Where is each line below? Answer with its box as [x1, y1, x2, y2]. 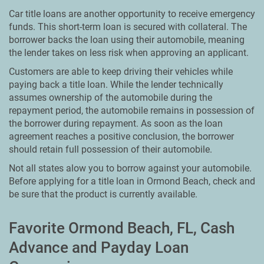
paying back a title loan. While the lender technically [9, 79, 223, 90]
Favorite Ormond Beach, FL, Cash [9, 219, 235, 237]
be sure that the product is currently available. [9, 189, 197, 200]
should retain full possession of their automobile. [9, 144, 212, 155]
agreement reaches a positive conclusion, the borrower [9, 131, 234, 142]
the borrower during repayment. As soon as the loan [9, 118, 223, 129]
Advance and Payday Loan [9, 239, 189, 256]
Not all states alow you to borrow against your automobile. [9, 163, 252, 174]
